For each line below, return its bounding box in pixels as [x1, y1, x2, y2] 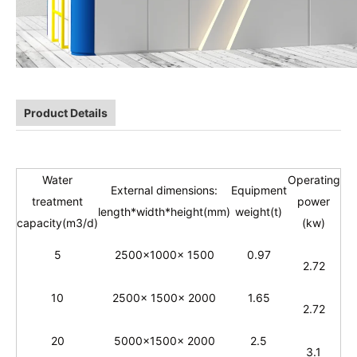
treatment [32, 194, 83, 208]
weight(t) [235, 204, 282, 218]
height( [171, 204, 207, 218]
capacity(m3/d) [17, 215, 98, 229]
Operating [287, 172, 340, 186]
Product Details [24, 105, 108, 120]
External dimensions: [111, 182, 218, 197]
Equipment [230, 182, 287, 197]
